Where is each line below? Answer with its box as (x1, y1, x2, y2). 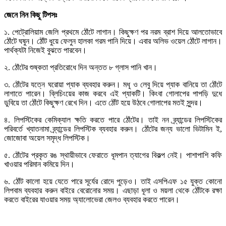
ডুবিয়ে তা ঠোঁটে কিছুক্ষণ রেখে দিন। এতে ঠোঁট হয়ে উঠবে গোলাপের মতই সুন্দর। (4, 98, 203, 107)
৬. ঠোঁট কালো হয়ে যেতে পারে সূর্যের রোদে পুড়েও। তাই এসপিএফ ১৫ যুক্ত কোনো (4, 177, 222, 186)
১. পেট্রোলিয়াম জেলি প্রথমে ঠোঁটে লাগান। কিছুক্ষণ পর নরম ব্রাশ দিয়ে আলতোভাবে (4, 27, 222, 36)
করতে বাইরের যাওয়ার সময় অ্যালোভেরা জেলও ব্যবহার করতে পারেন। (4, 195, 180, 204)
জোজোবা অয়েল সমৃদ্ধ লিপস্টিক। (4, 133, 90, 142)
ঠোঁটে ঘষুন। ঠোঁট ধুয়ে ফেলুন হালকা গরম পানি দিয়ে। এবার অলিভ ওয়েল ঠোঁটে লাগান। (4, 36, 222, 45)
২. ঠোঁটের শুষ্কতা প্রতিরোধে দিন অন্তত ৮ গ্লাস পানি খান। (4, 63, 157, 72)
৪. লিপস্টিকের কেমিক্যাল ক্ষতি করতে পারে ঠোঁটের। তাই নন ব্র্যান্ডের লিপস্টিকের (4, 115, 222, 124)
